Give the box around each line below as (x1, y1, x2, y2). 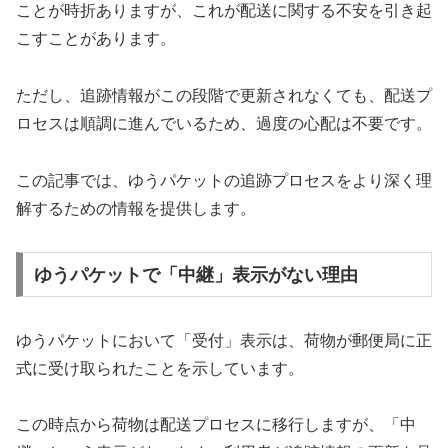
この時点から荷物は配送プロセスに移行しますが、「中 (16, 416, 416, 434)
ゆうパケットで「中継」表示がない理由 (33, 264, 358, 285)
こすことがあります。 (16, 30, 176, 48)
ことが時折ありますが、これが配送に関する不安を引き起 (16, 2, 432, 20)
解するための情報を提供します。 (16, 200, 256, 217)
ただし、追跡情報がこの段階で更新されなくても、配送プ (16, 87, 432, 105)
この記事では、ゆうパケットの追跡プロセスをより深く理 (16, 172, 432, 189)
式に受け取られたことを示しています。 (16, 359, 304, 377)
